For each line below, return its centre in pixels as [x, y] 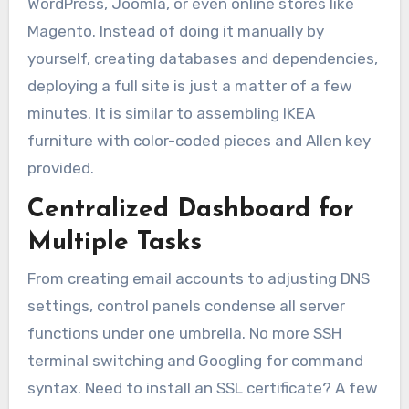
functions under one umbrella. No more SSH [184, 334]
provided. [60, 168]
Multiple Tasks [114, 242]
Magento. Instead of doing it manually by [175, 31]
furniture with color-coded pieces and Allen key [199, 141]
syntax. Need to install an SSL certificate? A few [202, 388]
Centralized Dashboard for [190, 210]
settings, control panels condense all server [186, 306]
